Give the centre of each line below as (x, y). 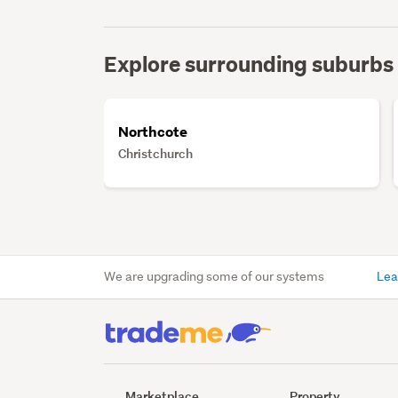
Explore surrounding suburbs (249, 63)
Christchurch (156, 153)
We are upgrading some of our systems (215, 277)
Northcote (153, 132)
